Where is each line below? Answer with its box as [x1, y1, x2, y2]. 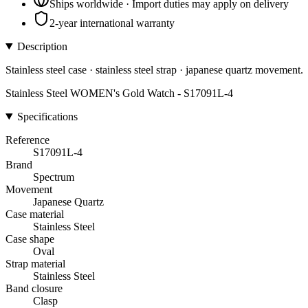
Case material [5, 208, 64, 220]
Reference [5, 133, 49, 146]
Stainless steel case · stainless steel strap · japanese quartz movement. [5, 63, 303, 76]
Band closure [5, 282, 63, 294]
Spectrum [33, 170, 74, 183]
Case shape [5, 232, 54, 245]
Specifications [16, 110, 78, 122]
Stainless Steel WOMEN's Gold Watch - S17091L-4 [5, 87, 233, 99]
